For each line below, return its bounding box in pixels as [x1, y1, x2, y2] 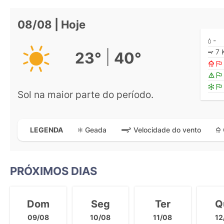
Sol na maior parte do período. [17, 88, 153, 100]
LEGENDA [30, 125, 63, 134]
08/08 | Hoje [17, 17, 85, 31]
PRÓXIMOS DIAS [10, 164, 97, 177]
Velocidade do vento [133, 125, 201, 134]
